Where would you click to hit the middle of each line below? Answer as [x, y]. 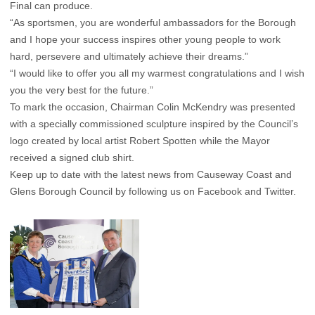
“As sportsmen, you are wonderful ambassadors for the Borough [153, 23]
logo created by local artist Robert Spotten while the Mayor [140, 141]
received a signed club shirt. [72, 158]
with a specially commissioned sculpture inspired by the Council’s [154, 124]
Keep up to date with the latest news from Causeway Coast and [151, 175]
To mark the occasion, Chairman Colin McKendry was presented [153, 107]
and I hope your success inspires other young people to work [145, 40]
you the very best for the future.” [82, 90]
